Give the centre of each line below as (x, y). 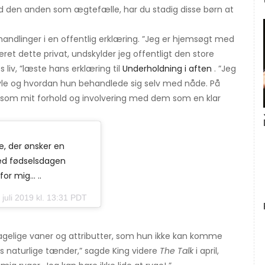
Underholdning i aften (167, 69)
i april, (206, 251)
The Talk (177, 251)
